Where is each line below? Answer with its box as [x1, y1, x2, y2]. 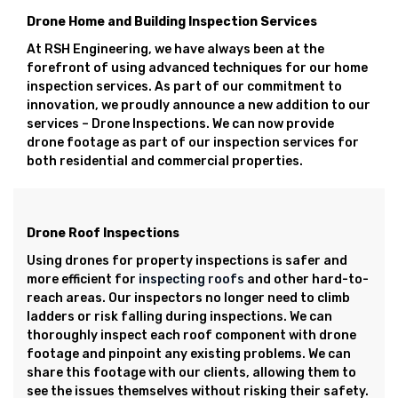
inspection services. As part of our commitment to [27, 79, 342, 94]
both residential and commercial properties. [27, 154, 303, 169]
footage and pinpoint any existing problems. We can [27, 346, 351, 362]
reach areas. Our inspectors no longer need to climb [27, 291, 350, 306]
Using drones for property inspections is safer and [27, 253, 347, 268]
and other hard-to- [244, 272, 369, 287]
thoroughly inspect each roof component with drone [27, 328, 356, 343]
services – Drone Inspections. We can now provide [27, 116, 334, 131]
